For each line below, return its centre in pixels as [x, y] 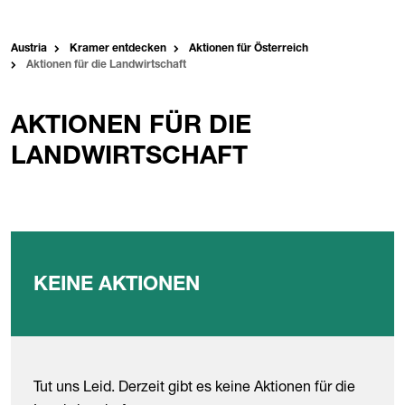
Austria [29, 49]
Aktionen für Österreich [249, 49]
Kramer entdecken [118, 49]
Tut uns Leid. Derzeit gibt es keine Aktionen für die [194, 386]
